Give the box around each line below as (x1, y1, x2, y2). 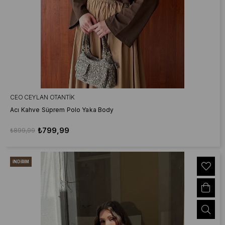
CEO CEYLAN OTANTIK (10, 93, 75, 101)
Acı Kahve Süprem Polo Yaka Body (10, 106, 114, 114)
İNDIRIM (13, 159, 30, 164)
